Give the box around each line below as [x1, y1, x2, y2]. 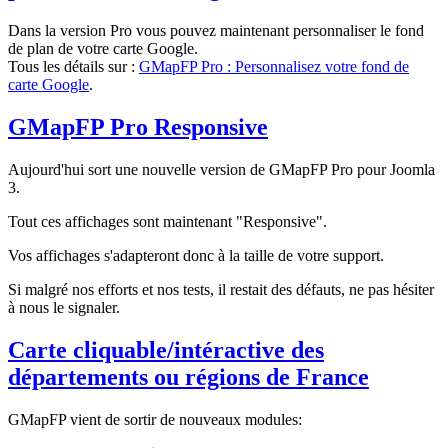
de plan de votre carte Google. [8, 40, 198, 58]
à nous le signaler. [8, 299, 124, 317]
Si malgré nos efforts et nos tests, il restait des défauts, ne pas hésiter [8, 281, 434, 299]
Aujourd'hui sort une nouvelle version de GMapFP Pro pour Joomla [8, 161, 435, 179]
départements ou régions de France [8, 364, 369, 391]
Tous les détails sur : [8, 58, 139, 76]
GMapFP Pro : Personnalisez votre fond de [139, 58, 409, 76]
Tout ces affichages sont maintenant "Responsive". [8, 213, 327, 231]
